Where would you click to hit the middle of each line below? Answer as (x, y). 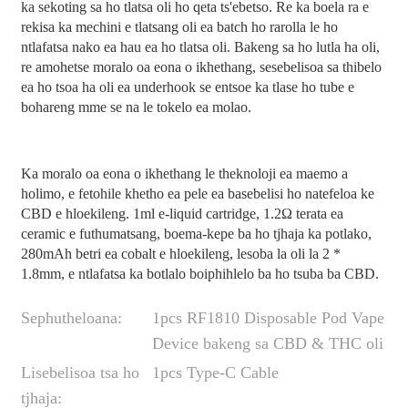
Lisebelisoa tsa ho (80, 372)
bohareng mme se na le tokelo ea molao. (136, 107)
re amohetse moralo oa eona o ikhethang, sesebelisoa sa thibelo (201, 67)
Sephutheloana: (71, 317)
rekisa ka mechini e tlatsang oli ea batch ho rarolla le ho (179, 27)
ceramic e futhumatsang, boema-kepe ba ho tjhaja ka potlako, (196, 233)
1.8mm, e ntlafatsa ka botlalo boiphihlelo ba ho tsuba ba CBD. (199, 273)
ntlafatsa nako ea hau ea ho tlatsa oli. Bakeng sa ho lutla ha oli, (200, 47)
